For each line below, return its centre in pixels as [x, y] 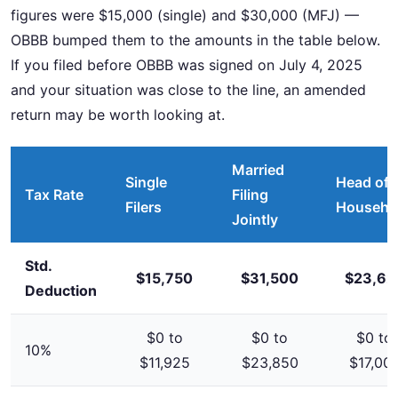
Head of [362, 183]
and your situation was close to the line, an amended [188, 89]
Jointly [255, 220]
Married [258, 170]
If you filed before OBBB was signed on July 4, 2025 [187, 64]
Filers [143, 207]
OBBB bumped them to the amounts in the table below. [195, 40]
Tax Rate [54, 195]
